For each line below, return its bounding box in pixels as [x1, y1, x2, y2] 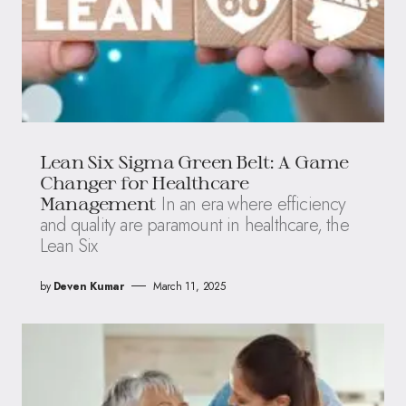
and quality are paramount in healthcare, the [40, 211, 349, 238]
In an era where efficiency [161, 190, 346, 217]
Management [40, 191, 155, 214]
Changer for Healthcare [40, 170, 249, 193]
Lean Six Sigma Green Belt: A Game [40, 150, 349, 172]
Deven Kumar [53, 277, 124, 295]
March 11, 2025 [152, 277, 226, 295]
